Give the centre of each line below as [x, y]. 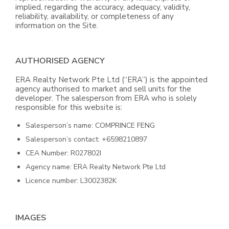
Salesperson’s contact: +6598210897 [86, 139]
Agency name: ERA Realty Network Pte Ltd [96, 167]
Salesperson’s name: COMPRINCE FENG [90, 125]
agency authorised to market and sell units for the [103, 89]
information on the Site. [57, 26]
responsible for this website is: [69, 107]
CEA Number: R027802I [63, 153]
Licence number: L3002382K [71, 181]
